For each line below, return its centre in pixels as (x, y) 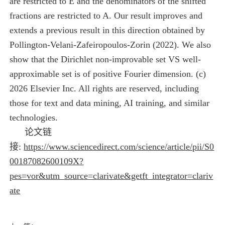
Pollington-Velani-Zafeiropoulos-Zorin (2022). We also (110, 45)
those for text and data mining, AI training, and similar (110, 103)
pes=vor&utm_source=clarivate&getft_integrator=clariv (111, 176)
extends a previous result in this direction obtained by (107, 30)
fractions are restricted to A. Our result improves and (106, 16)
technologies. (34, 118)
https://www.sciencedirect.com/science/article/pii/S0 (119, 147)
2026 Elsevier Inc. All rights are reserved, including (104, 89)
